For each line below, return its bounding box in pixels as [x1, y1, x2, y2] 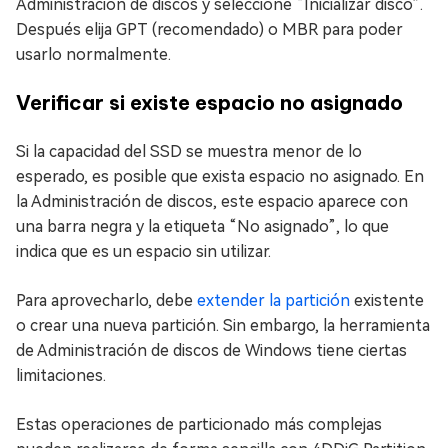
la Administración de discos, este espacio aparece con [16, 191, 408, 211]
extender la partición [197, 290, 350, 310]
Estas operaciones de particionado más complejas [16, 414, 382, 434]
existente [350, 290, 424, 310]
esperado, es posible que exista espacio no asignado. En [16, 166, 424, 186]
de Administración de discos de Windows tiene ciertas [16, 340, 407, 360]
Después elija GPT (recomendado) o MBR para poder [16, 19, 403, 39]
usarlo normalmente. [16, 44, 171, 64]
